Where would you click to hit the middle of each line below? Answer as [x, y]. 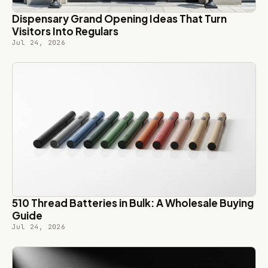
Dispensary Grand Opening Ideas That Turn [119, 18]
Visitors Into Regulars [65, 31]
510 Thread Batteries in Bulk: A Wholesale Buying [133, 202]
